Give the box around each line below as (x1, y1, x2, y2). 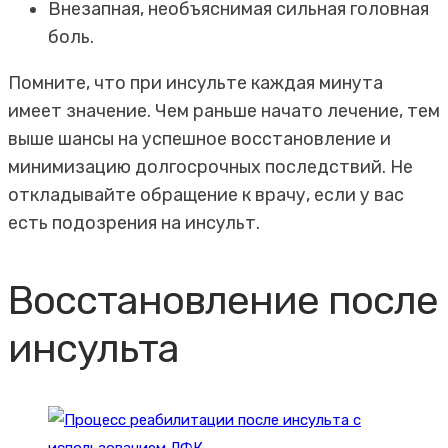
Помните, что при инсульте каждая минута (8, 71, 383, 94)
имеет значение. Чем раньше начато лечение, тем (8, 99, 440, 122)
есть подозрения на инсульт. (8, 211, 260, 234)
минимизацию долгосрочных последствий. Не (8, 155, 413, 178)
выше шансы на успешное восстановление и (8, 127, 391, 150)
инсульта (8, 324, 179, 372)
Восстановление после (8, 276, 438, 324)
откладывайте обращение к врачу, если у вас (8, 183, 404, 206)
